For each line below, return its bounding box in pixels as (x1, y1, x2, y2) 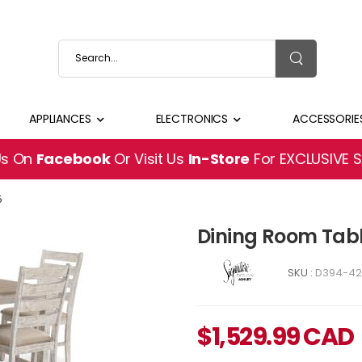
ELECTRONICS (155, 111, 229, 127)
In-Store (187, 149, 250, 169)
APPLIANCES (28, 111, 91, 127)
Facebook (36, 149, 111, 169)
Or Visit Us (110, 149, 188, 169)
